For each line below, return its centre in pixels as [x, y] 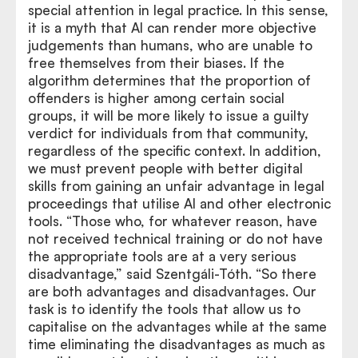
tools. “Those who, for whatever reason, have [173, 221]
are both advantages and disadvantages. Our [172, 291]
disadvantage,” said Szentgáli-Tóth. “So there [172, 273]
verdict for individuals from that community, [168, 133]
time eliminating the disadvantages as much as [177, 344]
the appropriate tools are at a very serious [162, 256]
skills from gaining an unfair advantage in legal [176, 185]
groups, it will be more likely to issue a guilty [168, 115]
